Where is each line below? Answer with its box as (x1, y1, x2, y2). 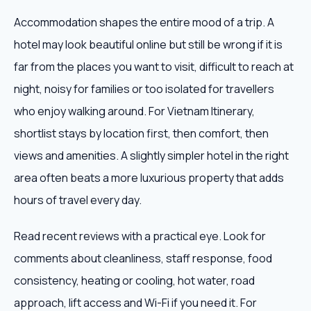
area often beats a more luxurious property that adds (14, 170, 284, 185)
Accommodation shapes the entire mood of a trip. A (14, 15, 274, 30)
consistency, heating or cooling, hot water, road (14, 273, 255, 288)
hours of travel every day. (14, 192, 142, 208)
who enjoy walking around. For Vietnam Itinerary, (14, 103, 255, 119)
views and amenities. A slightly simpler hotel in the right (14, 148, 289, 163)
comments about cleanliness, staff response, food (14, 251, 272, 266)
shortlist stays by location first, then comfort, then (14, 126, 269, 141)
